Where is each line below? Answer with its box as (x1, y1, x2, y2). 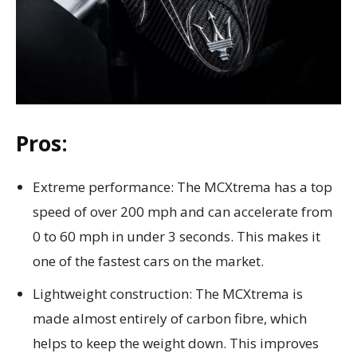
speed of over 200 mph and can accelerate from (33, 202, 332, 221)
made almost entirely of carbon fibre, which (33, 308, 307, 328)
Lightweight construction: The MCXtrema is (33, 284, 303, 303)
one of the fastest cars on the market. (33, 251, 264, 270)
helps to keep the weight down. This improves (33, 333, 319, 352)
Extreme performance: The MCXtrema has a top (33, 177, 332, 196)
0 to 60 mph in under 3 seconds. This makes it (33, 226, 320, 245)
